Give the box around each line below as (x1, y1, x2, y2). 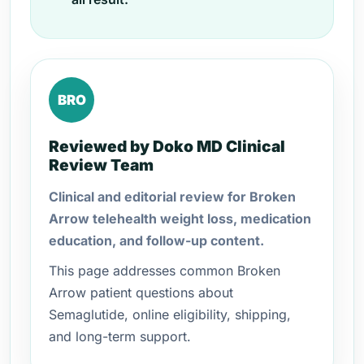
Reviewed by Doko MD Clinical (49, 136, 285, 156)
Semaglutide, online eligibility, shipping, (49, 306, 291, 323)
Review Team (49, 155, 154, 175)
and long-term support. (49, 328, 191, 344)
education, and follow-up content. (49, 232, 264, 249)
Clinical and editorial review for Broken (49, 188, 296, 205)
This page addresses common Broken (49, 262, 280, 279)
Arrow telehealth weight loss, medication (49, 210, 311, 227)
